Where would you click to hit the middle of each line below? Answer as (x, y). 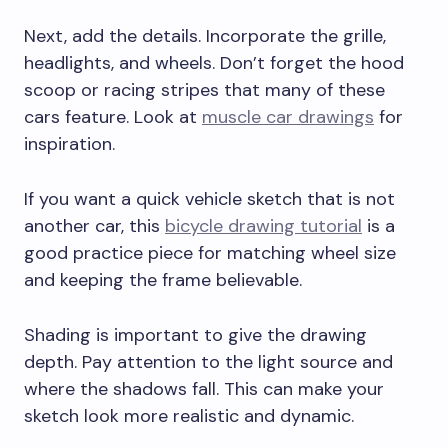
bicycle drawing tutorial (263, 225)
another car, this (94, 225)
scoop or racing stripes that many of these (204, 89)
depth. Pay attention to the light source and (208, 361)
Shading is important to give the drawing (195, 334)
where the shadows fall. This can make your (204, 388)
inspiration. (69, 143)
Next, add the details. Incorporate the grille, (205, 35)
